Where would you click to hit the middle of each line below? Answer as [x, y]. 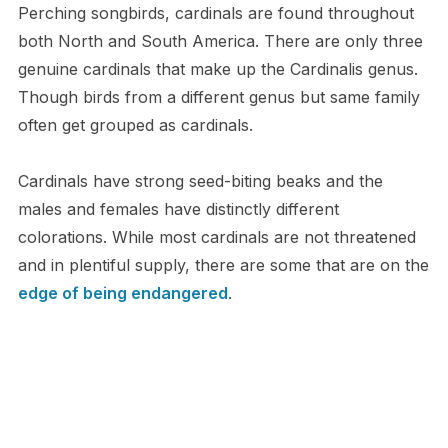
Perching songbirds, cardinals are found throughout [215, 13]
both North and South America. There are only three [220, 41]
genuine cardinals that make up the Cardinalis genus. [217, 69]
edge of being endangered [122, 293]
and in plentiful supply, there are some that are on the [223, 265]
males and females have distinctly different [178, 209]
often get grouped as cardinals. [135, 125]
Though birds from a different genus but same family [218, 97]
